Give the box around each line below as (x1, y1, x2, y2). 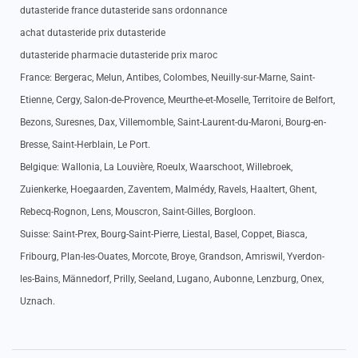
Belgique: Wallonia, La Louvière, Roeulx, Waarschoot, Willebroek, (20, 161, 292, 173)
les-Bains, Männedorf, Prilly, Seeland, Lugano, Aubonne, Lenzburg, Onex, (20, 273, 324, 284)
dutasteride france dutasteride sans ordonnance (20, 5, 227, 16)
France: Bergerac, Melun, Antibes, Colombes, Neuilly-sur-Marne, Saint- (20, 72, 315, 83)
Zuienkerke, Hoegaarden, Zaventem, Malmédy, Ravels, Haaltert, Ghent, (20, 184, 316, 195)
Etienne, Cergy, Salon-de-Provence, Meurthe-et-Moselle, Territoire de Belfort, (20, 94, 335, 105)
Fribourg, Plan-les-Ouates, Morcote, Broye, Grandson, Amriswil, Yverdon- (20, 251, 324, 262)
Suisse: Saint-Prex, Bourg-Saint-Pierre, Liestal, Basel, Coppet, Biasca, (20, 229, 307, 240)
